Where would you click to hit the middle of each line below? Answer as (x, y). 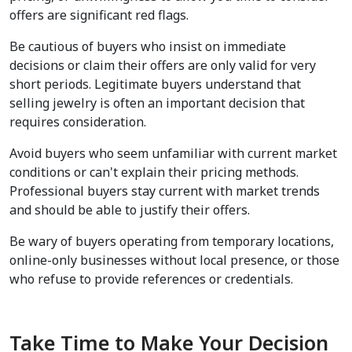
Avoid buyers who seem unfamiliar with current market (173, 154)
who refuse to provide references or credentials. (151, 279)
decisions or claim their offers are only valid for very (163, 66)
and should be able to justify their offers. (130, 210)
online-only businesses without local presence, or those (174, 260)
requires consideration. (78, 122)
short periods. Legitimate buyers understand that (155, 84)
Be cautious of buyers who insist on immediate (148, 47)
